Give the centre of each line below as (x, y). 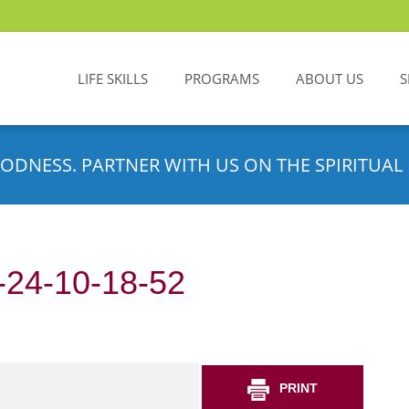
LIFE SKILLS (113, 79)
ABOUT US (330, 79)
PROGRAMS (222, 79)
